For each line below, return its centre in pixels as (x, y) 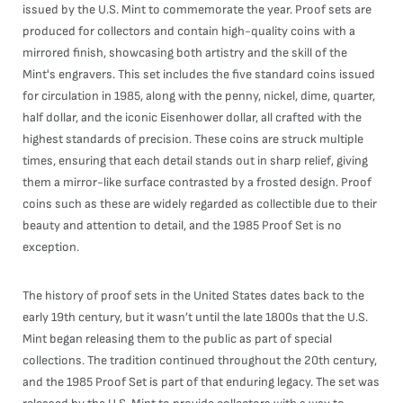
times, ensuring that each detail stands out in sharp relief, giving (195, 161)
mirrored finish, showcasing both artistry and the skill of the (185, 53)
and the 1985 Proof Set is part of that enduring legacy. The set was (201, 382)
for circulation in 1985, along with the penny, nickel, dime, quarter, (199, 96)
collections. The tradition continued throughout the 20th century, (200, 360)
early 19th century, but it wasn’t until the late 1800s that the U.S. (195, 317)
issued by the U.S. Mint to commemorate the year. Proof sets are (197, 9)
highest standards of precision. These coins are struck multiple (193, 139)
